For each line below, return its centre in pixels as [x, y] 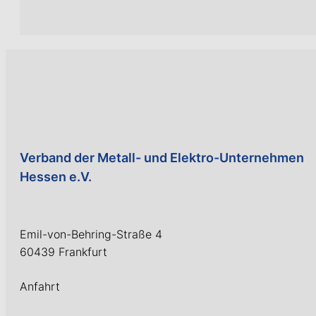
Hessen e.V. [56, 177]
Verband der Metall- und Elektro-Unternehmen [162, 158]
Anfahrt [40, 287]
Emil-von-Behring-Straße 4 [91, 235]
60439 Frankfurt [63, 252]
